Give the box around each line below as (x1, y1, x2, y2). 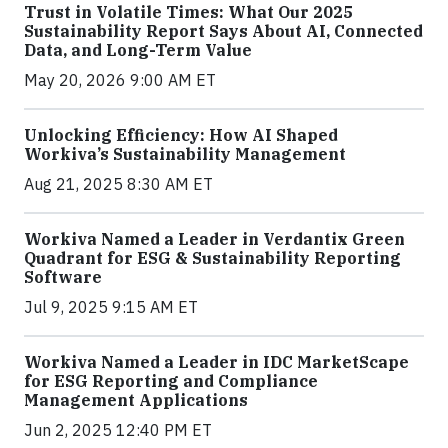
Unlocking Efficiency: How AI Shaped (24, 125, 338, 145)
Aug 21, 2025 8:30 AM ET (24, 174, 213, 194)
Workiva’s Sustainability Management (24, 144, 346, 164)
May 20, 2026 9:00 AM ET (24, 70, 216, 90)
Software (24, 267, 102, 287)
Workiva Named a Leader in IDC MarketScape (24, 352, 409, 372)
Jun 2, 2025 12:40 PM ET (24, 420, 212, 440)
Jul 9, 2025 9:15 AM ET (24, 297, 198, 317)
